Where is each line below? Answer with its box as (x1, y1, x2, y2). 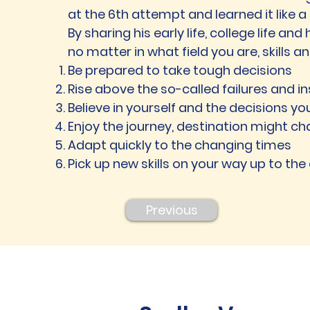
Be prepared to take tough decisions (68, 62, 292, 79)
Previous (145, 201, 198, 219)
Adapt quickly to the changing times (68, 136, 291, 154)
